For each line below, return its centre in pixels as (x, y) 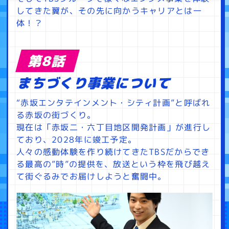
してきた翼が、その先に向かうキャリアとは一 (109, 11)
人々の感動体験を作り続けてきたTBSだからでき (113, 152)
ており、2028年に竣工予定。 (77, 140)
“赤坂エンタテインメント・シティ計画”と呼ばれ (113, 103)
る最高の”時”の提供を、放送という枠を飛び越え (113, 164)
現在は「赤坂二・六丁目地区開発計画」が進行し (114, 128)
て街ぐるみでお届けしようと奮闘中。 (91, 177)
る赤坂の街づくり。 (56, 115)
